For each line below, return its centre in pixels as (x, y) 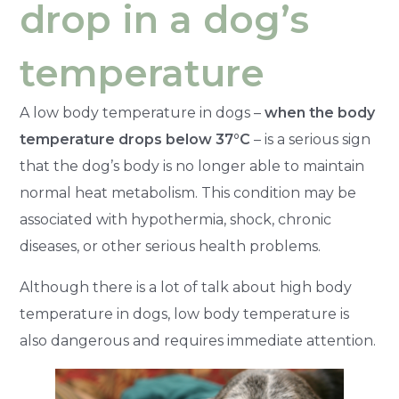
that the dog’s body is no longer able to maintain (192, 167)
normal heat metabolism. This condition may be (188, 193)
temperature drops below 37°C (135, 140)
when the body (320, 113)
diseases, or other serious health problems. (171, 247)
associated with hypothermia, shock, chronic (176, 220)
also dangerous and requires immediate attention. (198, 341)
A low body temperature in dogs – (142, 113)
